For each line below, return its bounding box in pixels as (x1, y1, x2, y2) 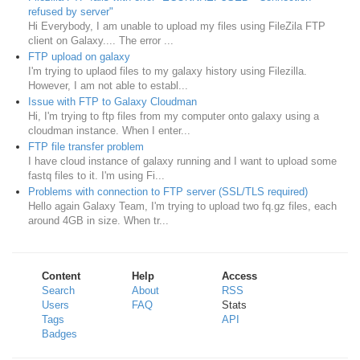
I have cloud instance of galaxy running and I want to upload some (28, 155, 337, 168)
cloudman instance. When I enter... (28, 125, 190, 137)
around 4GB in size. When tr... (28, 215, 169, 227)
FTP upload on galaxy (28, 51, 130, 63)
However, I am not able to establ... (28, 80, 188, 92)
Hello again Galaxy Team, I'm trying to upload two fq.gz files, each (28, 200, 337, 213)
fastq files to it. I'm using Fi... (28, 170, 165, 182)
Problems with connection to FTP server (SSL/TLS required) (28, 186, 308, 198)
